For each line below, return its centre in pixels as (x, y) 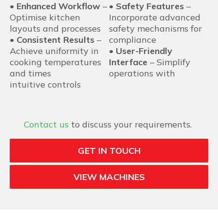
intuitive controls (45, 84)
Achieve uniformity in (54, 51)
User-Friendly (144, 51)
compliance (133, 39)
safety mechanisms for (155, 28)
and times (30, 73)
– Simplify (169, 62)
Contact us (46, 124)
